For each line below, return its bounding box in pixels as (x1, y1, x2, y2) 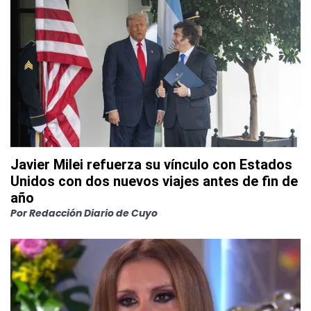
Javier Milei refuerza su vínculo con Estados (10, 156, 292, 174)
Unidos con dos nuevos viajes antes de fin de (10, 173, 298, 190)
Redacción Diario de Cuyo (29, 206, 158, 221)
